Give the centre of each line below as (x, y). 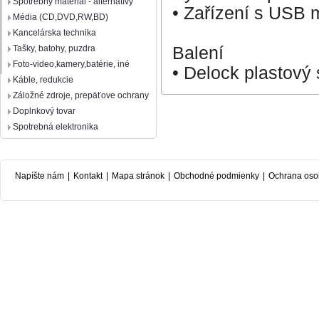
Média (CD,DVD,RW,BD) (61, 17)
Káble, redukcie (43, 80)
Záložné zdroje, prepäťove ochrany (81, 95)
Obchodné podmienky (216, 176)
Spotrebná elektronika (56, 127)
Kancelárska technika (54, 33)
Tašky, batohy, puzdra (54, 48)
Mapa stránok (138, 176)
